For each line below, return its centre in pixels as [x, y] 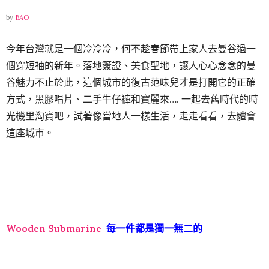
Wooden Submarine [54, 228]
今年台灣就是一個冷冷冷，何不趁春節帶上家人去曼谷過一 [131, 49]
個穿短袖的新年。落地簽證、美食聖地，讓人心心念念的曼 [131, 66]
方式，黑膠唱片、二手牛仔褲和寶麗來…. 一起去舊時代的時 [132, 99]
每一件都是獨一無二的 [152, 228]
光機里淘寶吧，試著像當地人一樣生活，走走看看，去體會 [131, 116]
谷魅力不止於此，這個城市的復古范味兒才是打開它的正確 [131, 83]
